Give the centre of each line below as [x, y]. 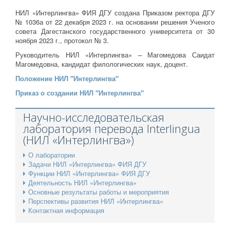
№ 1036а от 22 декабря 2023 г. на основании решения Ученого [115, 22]
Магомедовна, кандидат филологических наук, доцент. [102, 64]
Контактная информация [66, 210]
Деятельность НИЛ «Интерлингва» [82, 183]
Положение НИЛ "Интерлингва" [67, 79]
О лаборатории [52, 155]
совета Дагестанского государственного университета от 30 [115, 31]
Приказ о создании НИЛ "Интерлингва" [80, 93]
